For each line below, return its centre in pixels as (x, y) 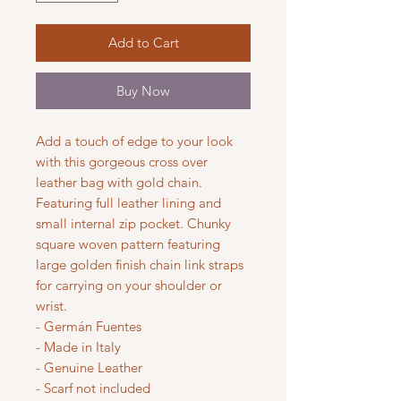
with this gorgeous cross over (122, 162)
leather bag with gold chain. (119, 183)
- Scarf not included (93, 388)
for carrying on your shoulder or (129, 286)
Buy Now (143, 91)
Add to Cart (143, 43)
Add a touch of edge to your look (134, 141)
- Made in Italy (78, 347)
